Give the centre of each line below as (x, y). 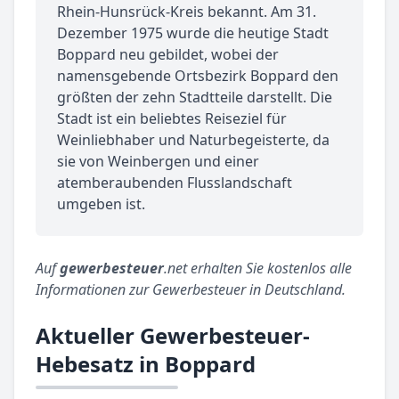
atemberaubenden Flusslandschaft (175, 182)
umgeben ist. (101, 204)
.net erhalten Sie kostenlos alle (258, 268)
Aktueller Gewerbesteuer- (173, 335)
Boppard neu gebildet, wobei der (168, 54)
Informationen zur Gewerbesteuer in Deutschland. (191, 289)
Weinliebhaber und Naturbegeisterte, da (193, 139)
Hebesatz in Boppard (146, 363)
